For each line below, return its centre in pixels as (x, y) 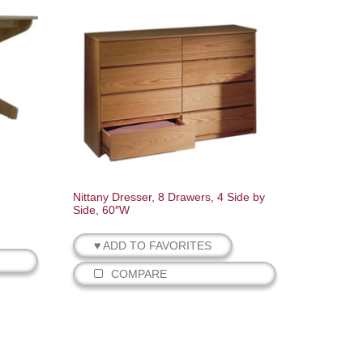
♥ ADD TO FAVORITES (153, 246)
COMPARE (139, 274)
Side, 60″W (102, 210)
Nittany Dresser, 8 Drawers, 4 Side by (169, 197)
